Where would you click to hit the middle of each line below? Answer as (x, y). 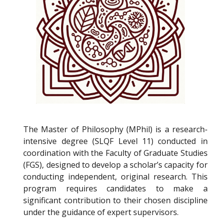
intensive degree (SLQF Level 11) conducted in (115, 141)
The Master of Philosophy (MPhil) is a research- (115, 129)
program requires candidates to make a (115, 189)
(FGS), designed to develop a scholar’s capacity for (115, 165)
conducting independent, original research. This (115, 177)
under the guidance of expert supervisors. (101, 212)
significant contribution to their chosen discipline (115, 201)
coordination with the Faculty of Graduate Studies (115, 153)
